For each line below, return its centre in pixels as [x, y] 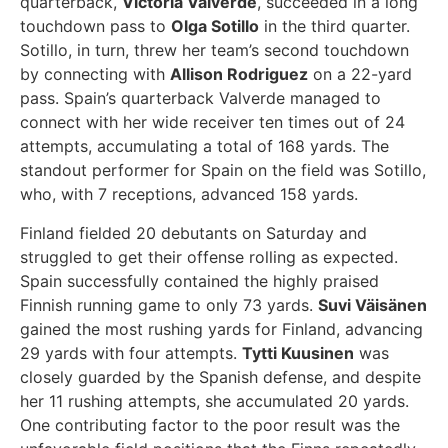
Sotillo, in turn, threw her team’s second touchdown [214, 50]
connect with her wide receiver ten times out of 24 [212, 122]
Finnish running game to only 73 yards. [169, 304]
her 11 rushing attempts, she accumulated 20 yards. [214, 400]
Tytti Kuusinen [298, 352]
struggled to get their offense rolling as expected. [209, 256]
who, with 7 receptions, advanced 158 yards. [189, 194]
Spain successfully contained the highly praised [199, 280]
